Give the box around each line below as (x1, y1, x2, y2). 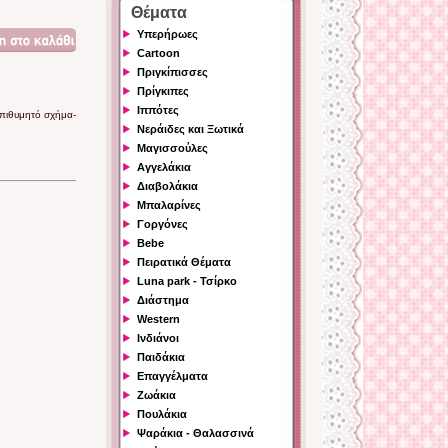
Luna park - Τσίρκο (137, 275, 237, 287)
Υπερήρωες (137, 28, 198, 40)
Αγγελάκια (137, 161, 191, 173)
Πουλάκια (137, 408, 187, 420)
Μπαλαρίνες (137, 199, 201, 211)
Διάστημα (137, 294, 189, 306)
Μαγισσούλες (137, 142, 208, 154)
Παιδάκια (137, 351, 185, 363)
